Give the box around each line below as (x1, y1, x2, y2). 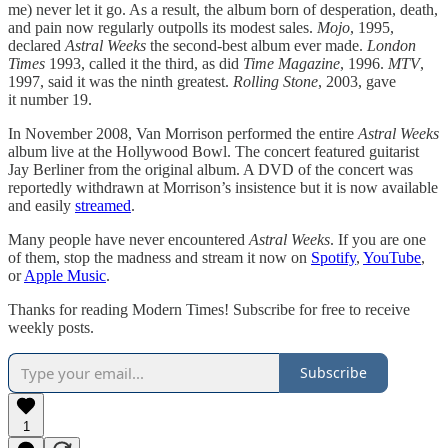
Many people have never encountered (8, 230, 249, 248)
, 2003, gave (318, 72, 396, 90)
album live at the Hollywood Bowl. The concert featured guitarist (8, 142, 419, 160)
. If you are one (330, 230, 426, 248)
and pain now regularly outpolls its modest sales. (8, 18, 317, 36)
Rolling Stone (233, 72, 318, 90)
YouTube (363, 248, 421, 266)
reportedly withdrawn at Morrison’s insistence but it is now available (8, 178, 438, 196)
